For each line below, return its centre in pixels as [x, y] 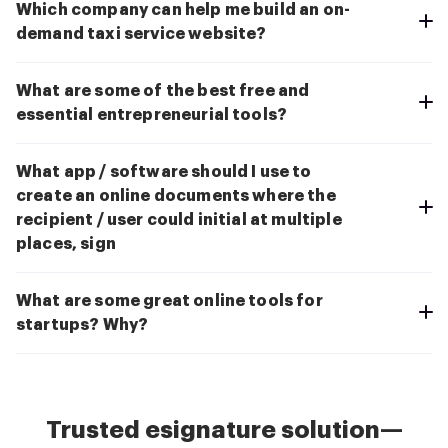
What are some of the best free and [163, 91]
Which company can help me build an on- [183, 10]
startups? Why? [82, 325]
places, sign [66, 244]
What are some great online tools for [169, 301]
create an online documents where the [176, 196]
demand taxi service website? [141, 34]
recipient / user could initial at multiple [179, 220]
